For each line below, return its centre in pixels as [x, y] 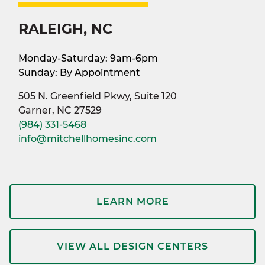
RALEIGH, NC [65, 28]
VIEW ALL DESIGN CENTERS [132, 246]
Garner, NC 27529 [60, 110]
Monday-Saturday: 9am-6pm [88, 58]
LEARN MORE [132, 201]
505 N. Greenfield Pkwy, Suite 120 [98, 96]
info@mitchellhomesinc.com [88, 138]
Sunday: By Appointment [79, 72]
